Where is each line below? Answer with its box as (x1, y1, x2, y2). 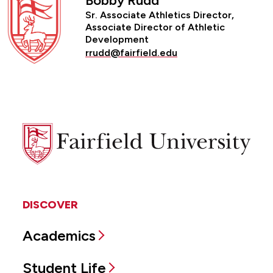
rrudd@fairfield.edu (85, 46, 177, 58)
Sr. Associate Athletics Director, (85, 9, 234, 21)
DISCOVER (23, 198, 78, 212)
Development (85, 33, 149, 45)
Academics (23, 227, 96, 245)
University (23, 140, 66, 152)
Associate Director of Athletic (85, 21, 225, 33)
